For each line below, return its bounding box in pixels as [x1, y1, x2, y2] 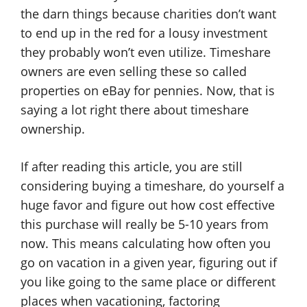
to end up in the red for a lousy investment [21, 25, 267, 41]
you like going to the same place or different [21, 273, 275, 290]
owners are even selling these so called [21, 63, 247, 79]
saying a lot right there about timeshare [21, 101, 249, 118]
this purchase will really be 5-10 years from [21, 216, 269, 232]
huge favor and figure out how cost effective [21, 197, 275, 213]
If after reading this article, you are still [21, 158, 243, 175]
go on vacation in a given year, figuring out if [21, 254, 277, 271]
